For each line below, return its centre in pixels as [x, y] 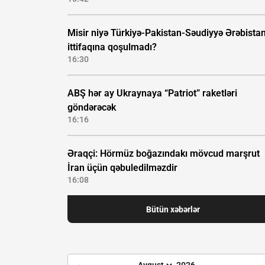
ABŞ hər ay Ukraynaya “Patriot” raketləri [152, 93]
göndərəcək [92, 108]
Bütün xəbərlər [173, 209]
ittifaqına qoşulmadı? [112, 47]
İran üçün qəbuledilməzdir [122, 168]
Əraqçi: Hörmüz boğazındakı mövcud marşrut [164, 154]
